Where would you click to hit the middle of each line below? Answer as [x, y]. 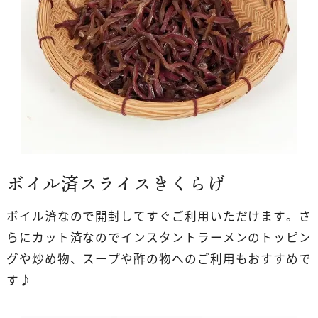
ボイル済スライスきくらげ [116, 184]
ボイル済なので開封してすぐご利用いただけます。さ [159, 216]
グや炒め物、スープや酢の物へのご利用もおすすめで [159, 259]
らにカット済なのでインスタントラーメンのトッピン [159, 237]
